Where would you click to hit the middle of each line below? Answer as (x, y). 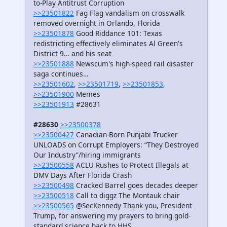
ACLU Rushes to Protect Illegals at (131, 165)
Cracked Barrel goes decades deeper (136, 185)
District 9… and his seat (72, 54)
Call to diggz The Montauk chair (127, 196)
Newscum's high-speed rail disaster (134, 64)
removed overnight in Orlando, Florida (97, 23)
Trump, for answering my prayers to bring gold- (112, 216)
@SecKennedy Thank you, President (133, 206)
